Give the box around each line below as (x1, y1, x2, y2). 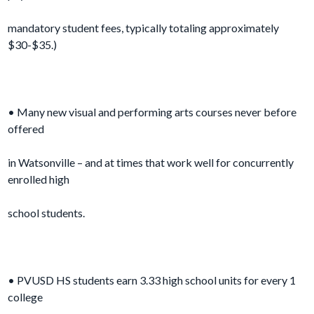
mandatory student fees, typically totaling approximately (8, 21, 280, 35)
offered (8, 122, 45, 136)
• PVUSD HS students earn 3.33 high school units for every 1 (8, 273, 296, 287)
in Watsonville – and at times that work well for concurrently (8, 156, 294, 170)
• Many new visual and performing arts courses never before (8, 105, 297, 119)
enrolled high (8, 172, 70, 186)
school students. (8, 206, 86, 220)
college (8, 290, 43, 304)
